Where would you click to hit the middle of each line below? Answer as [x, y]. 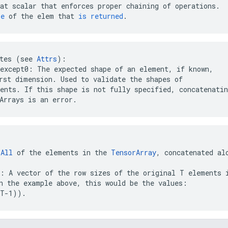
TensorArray [134, 152]
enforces [77, 6]
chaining [142, 6]
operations [195, 6]
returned [107, 16]
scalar [24, 6]
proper [110, 6]
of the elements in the [62, 152]
